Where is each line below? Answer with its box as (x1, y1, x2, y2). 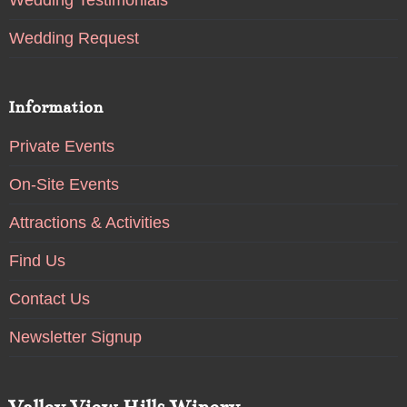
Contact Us (8, 290, 90, 309)
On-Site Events (8, 175, 119, 194)
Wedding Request (8, 29, 139, 48)
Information (7, 97, 103, 118)
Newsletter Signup (8, 328, 142, 347)
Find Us (8, 252, 65, 271)
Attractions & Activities (8, 213, 170, 233)
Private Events (8, 137, 114, 156)
